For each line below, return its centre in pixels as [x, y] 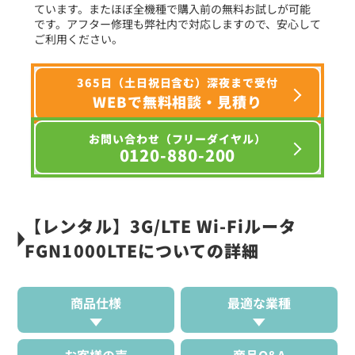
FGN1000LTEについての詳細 [142, 250]
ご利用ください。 [78, 38]
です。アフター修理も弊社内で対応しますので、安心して [177, 23]
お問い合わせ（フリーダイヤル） [177, 139]
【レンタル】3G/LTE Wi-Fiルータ [161, 225]
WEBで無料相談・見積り [177, 101]
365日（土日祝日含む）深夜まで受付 [177, 82]
